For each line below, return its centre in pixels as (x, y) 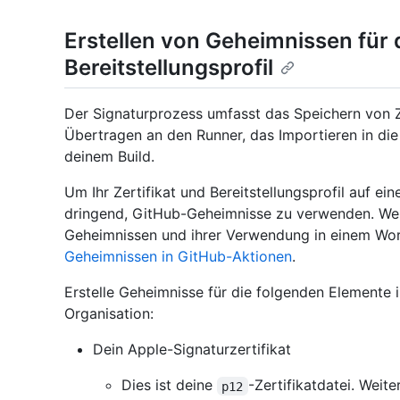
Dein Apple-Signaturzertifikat (192, 350)
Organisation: (109, 314)
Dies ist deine (169, 385)
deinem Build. (109, 157)
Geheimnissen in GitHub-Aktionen (178, 257)
